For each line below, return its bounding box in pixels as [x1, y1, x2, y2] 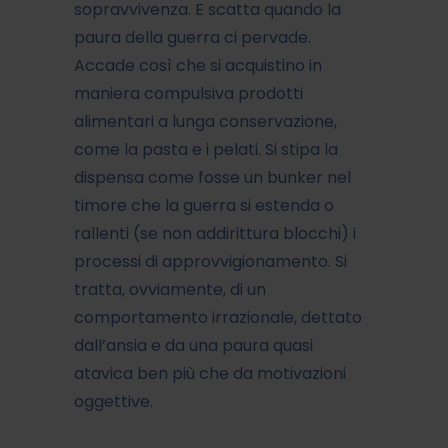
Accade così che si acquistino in [74, 53, 322, 77]
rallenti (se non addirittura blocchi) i [74, 221, 356, 245]
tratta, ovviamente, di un [74, 277, 266, 301]
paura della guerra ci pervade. [74, 25, 311, 49]
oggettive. [74, 389, 153, 413]
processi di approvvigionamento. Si [74, 249, 347, 273]
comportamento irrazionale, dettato [74, 305, 362, 329]
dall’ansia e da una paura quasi [74, 333, 313, 357]
